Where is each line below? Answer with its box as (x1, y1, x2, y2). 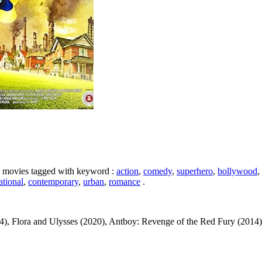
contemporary (28, 177, 78, 187)
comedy (143, 166, 172, 177)
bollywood (218, 166, 257, 177)
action (116, 166, 139, 177)
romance (109, 177, 140, 187)
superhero (177, 166, 213, 177)
